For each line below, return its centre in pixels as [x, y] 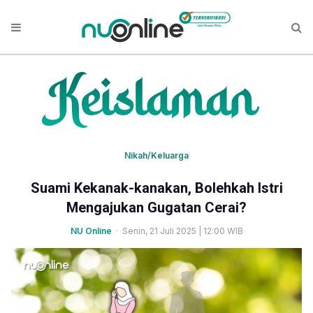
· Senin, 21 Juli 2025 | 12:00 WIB [177, 231]
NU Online [91, 231]
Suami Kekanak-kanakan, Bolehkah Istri [156, 188]
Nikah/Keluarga [156, 155]
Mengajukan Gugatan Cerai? [156, 208]
